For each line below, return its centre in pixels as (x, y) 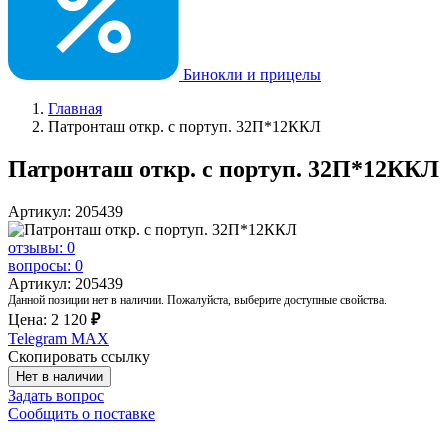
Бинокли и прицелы (250, 74)
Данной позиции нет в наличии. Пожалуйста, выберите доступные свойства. (197, 299)
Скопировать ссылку (79, 356)
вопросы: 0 (45, 265)
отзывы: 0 (41, 247)
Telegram (37, 338)
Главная (75, 108)
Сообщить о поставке (81, 413)
